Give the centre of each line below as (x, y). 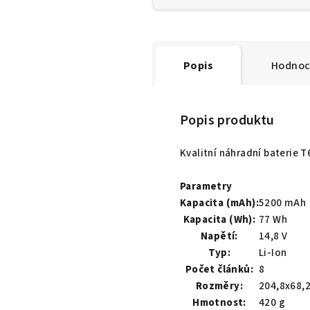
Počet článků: (219, 269)
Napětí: (219, 236)
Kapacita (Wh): (219, 219)
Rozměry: (219, 286)
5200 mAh (283, 203)
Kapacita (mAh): (219, 203)
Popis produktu (227, 120)
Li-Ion (273, 253)
